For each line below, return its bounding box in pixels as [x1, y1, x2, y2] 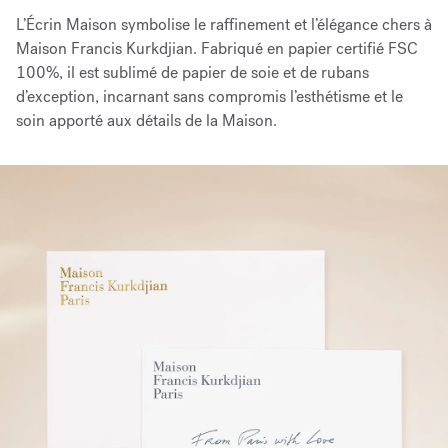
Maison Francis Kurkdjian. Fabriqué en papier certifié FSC [16, 38, 418, 59]
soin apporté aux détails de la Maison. [16, 110, 277, 131]
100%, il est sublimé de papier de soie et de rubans [16, 62, 369, 83]
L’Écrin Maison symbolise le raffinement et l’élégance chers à [16, 14, 432, 35]
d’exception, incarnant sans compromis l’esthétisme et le [16, 86, 403, 107]
